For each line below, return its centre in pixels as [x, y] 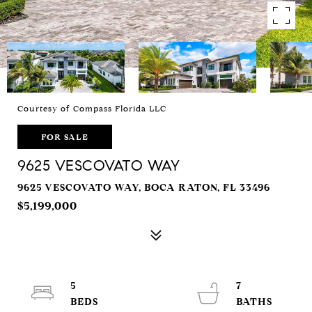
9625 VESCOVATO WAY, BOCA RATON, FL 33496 [144, 188]
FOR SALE [65, 137]
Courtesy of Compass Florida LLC [92, 108]
